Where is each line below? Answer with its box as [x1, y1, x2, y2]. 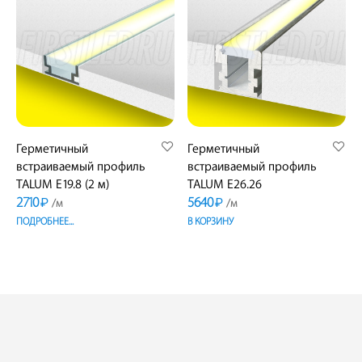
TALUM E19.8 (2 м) [16, 177, 109, 192]
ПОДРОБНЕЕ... [16, 216, 74, 228]
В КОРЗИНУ [187, 216, 234, 228]
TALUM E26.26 [187, 177, 263, 192]
